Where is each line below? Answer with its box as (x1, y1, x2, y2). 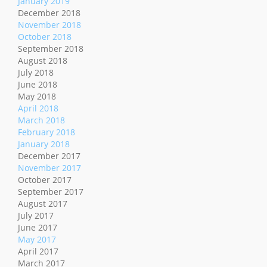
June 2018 (18, 79, 57, 91)
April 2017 (18, 246, 58, 257)
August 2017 (18, 198, 67, 210)
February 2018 (18, 126, 75, 138)
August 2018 (18, 55, 67, 67)
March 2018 (18, 114, 65, 126)
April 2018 (18, 103, 58, 114)
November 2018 (18, 19, 81, 31)
